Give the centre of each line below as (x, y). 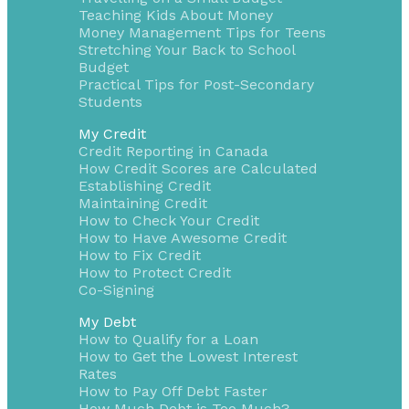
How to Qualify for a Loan (168, 339)
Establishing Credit (144, 185)
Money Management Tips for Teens (202, 32)
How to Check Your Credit (168, 220)
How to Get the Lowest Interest (188, 356)
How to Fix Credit (139, 255)
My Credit (112, 133)
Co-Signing (116, 289)
